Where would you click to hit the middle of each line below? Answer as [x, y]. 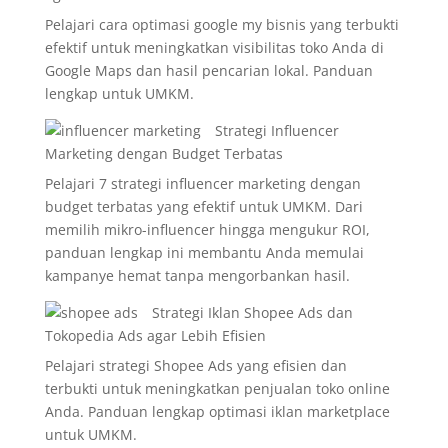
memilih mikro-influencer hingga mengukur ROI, [207, 229]
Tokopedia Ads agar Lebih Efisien [155, 335]
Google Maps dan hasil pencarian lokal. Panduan [208, 70]
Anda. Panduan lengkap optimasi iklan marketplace [217, 411]
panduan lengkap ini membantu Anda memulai [204, 252]
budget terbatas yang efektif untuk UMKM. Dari [203, 206]
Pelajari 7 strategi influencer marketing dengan [202, 183]
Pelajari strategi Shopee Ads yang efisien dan [195, 365]
